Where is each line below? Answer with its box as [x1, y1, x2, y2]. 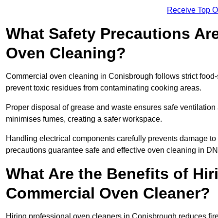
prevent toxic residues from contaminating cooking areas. [6, 84, 201, 92]
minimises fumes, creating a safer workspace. [6, 115, 162, 124]
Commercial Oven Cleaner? [6, 184, 210, 202]
